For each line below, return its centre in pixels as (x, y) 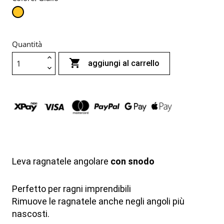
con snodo (132, 161)
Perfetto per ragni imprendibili (71, 188)
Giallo (32, 11)
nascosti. (30, 213)
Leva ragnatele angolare (61, 161)
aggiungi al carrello (124, 63)
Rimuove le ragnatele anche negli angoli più (98, 201)
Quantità (27, 44)
